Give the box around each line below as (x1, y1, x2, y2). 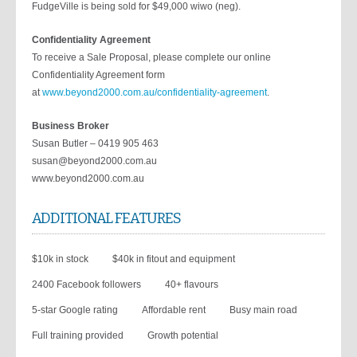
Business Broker (32, 120, 109, 131)
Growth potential (147, 330, 218, 341)
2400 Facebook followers (32, 279, 141, 290)
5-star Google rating (32, 304, 118, 316)
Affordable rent (142, 304, 206, 316)
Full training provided (32, 330, 124, 341)
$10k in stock (32, 253, 88, 265)
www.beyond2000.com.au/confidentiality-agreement (42, 87, 267, 98)
